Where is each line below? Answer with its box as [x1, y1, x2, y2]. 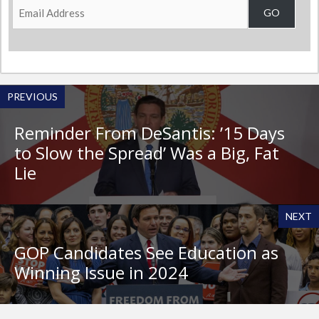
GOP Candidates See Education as [14, 241, 278, 265]
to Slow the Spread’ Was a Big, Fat [14, 141, 279, 165]
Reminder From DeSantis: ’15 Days [14, 121, 285, 145]
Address [11, 18, 66, 35]
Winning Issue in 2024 [14, 261, 188, 285]
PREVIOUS [7, 90, 58, 103]
